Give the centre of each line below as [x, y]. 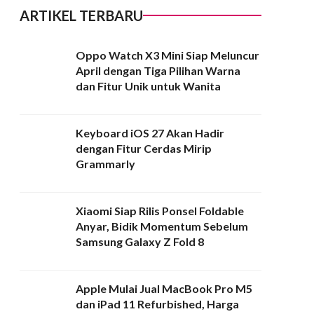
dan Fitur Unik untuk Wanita [148, 86]
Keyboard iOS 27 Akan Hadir [150, 133]
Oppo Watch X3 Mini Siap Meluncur [168, 55]
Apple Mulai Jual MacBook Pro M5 [164, 289]
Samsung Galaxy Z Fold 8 [140, 242]
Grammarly [105, 164]
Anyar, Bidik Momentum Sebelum [162, 226]
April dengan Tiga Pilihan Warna [158, 71]
